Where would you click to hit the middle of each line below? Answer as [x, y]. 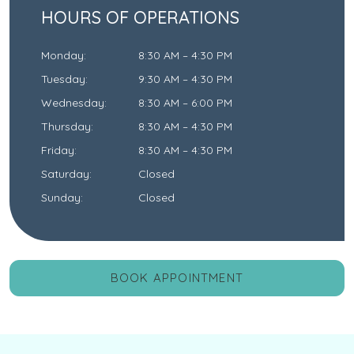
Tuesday [63, 79]
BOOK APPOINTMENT [177, 277]
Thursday [66, 127]
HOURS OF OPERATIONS [140, 17]
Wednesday [73, 103]
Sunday [61, 198]
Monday [62, 56]
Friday [58, 151]
